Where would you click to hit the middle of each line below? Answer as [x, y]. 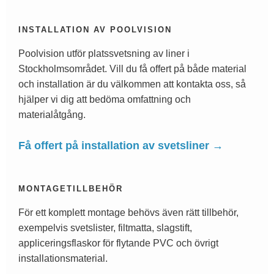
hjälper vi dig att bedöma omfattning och [105, 99]
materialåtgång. [52, 114]
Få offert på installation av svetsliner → [121, 145]
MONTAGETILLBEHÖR [71, 188]
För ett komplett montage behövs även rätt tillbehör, [128, 212]
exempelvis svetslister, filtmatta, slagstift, [105, 228]
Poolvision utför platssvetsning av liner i [104, 53]
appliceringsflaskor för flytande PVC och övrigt [118, 243]
